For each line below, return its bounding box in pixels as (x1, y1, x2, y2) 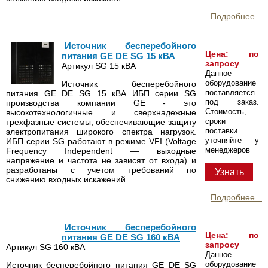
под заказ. (205, 97, 259, 106)
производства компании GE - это (6, 98, 196, 108)
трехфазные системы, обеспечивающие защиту (6, 117, 196, 127)
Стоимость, (205, 106, 246, 116)
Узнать (214, 166, 244, 177)
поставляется (205, 87, 255, 97)
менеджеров (205, 145, 250, 154)
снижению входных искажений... (6, 174, 133, 184)
